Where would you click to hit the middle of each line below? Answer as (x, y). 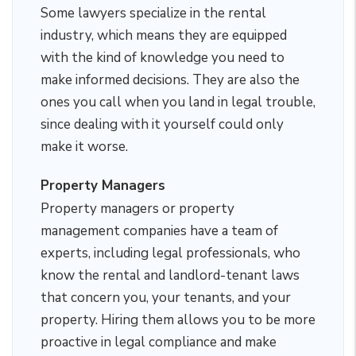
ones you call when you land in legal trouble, (178, 102)
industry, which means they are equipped (164, 35)
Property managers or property (137, 209)
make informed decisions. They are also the (170, 80)
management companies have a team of (159, 231)
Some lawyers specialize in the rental (153, 13)
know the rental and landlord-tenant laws (170, 275)
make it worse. (84, 147)
